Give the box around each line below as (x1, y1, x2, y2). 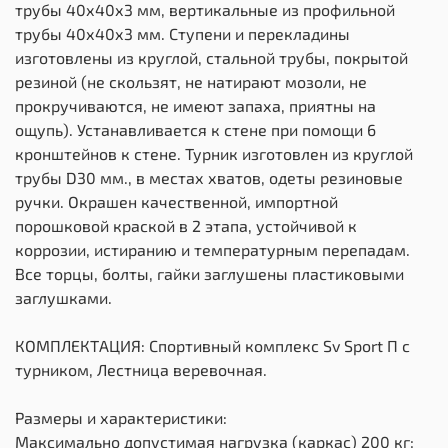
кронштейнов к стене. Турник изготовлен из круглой (15, 144, 413, 164)
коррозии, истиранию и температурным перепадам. (15, 240, 410, 260)
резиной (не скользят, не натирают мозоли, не (15, 72, 367, 92)
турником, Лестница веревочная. (15, 360, 267, 380)
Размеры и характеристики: (15, 408, 227, 428)
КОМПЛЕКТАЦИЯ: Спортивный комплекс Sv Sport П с (15, 336, 410, 356)
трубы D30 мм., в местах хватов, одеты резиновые (15, 168, 403, 188)
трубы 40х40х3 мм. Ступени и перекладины (15, 24, 350, 44)
